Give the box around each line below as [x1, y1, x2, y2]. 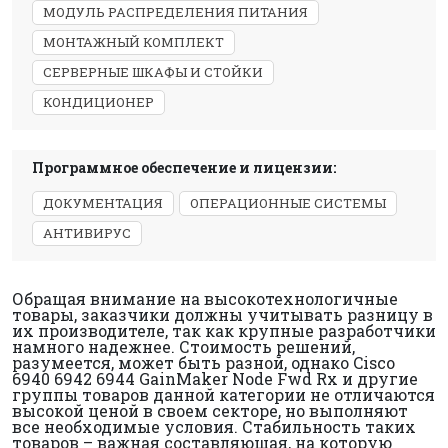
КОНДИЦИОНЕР [43, 93, 154, 111]
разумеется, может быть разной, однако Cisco [12, 352, 395, 373]
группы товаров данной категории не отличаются [12, 384, 435, 405]
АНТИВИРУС [43, 224, 131, 242]
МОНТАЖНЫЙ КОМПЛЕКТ [43, 33, 224, 51]
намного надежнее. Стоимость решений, [12, 336, 355, 357]
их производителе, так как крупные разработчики [12, 320, 436, 341]
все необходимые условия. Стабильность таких [12, 416, 416, 437]
